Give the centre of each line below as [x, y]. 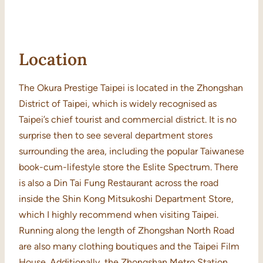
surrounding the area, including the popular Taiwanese [131, 151]
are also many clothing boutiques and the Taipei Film [129, 247]
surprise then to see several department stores [116, 136]
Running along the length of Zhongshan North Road [127, 231]
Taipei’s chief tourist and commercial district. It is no [128, 120]
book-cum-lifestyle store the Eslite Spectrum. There [129, 167]
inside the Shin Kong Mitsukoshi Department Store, [126, 199]
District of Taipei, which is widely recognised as [118, 104]
